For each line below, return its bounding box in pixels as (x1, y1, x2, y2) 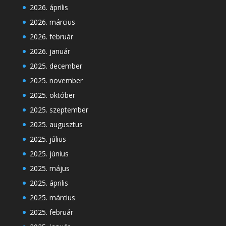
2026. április (29, 3, 68, 13)
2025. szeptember (29, 105, 88, 115)
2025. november (29, 76, 83, 86)
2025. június (29, 149, 69, 159)
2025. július (29, 134, 66, 144)
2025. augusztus (29, 120, 83, 130)
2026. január (29, 46, 70, 56)
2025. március (29, 193, 75, 203)
